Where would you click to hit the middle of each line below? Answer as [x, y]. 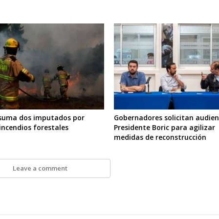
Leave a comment [40, 168]
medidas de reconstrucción [160, 137]
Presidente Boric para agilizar [165, 128]
